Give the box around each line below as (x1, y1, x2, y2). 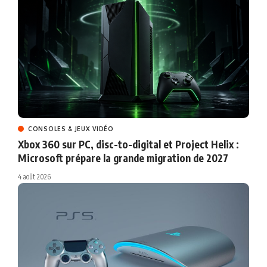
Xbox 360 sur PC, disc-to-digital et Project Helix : (18, 138, 239, 151)
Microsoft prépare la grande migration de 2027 (18, 151, 228, 165)
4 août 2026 (18, 172, 51, 182)
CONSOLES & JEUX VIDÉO (28, 125, 114, 133)
